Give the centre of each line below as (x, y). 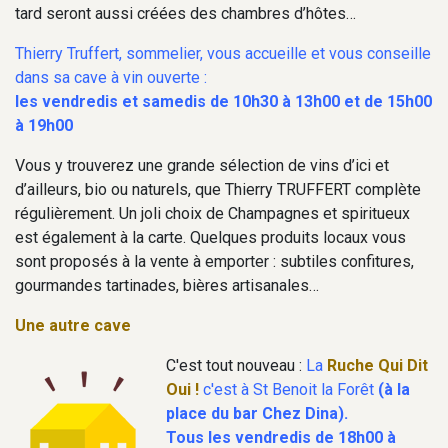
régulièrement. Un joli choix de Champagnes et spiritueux (212, 213)
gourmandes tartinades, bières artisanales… (167, 285)
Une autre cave (73, 325)
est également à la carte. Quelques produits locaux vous (210, 237)
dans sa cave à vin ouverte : (111, 77)
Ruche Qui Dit (377, 365)
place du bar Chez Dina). (257, 413)
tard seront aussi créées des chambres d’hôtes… (185, 13)
